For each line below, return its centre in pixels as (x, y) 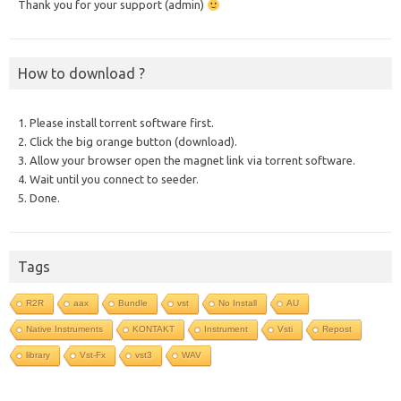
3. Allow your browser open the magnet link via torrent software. (187, 161)
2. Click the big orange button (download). (128, 142)
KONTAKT (154, 329)
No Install (238, 303)
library (38, 355)
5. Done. (39, 198)
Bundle (133, 303)
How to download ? (81, 74)
